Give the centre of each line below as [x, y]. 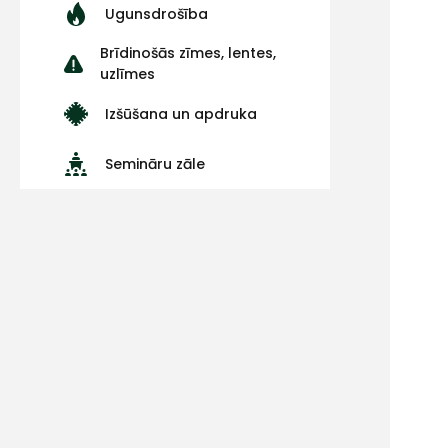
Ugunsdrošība [156, 13]
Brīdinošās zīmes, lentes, [188, 53]
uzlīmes [127, 74]
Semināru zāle [155, 163]
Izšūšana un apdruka [181, 113]
